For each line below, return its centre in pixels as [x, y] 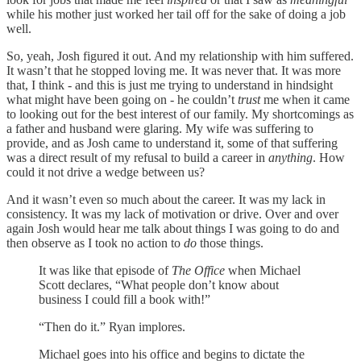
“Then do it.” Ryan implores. [112, 326]
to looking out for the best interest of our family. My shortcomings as [180, 114]
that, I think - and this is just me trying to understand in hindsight [170, 85]
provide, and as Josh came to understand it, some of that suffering [172, 143]
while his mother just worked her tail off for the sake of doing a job [176, 14]
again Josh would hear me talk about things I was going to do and [173, 228]
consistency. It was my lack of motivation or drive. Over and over [172, 214]
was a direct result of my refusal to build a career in [137, 157]
